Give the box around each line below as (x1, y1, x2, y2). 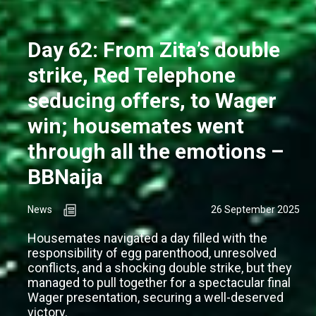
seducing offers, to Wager (28, 87, 276, 113)
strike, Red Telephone (28, 62, 236, 87)
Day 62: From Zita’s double (28, 37, 280, 62)
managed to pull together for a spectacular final (28, 274, 291, 290)
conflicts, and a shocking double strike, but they (28, 260, 292, 275)
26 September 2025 (211, 203, 300, 215)
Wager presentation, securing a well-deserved (28, 289, 284, 305)
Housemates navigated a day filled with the (28, 230, 267, 245)
